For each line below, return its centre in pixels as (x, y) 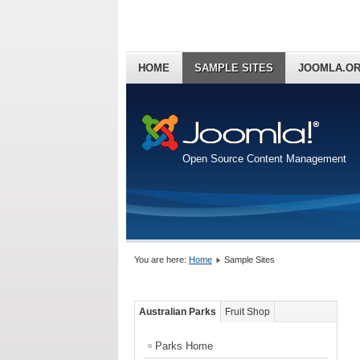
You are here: (162, 260)
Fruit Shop (247, 312)
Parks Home (184, 346)
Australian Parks (178, 312)
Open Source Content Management (264, 158)
